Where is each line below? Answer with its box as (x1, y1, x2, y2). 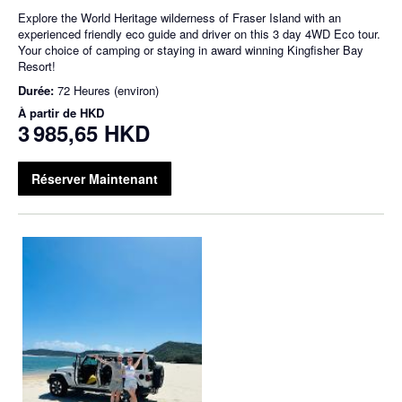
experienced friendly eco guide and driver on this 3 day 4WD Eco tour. (18, 25, 380, 43)
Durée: (18, 82, 57, 100)
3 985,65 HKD (18, 118, 150, 149)
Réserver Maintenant (31, 170, 158, 188)
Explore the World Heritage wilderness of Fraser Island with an (18, 9, 341, 27)
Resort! (18, 57, 56, 75)
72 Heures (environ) (57, 82, 159, 100)
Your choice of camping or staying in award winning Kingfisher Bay (18, 41, 363, 59)
